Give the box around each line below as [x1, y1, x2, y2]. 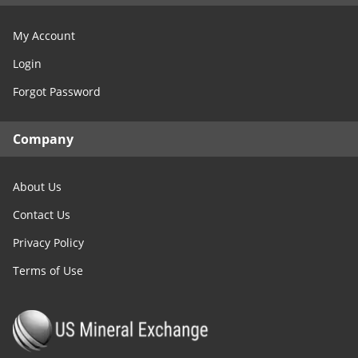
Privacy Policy [13, 235, 84, 250]
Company [13, 130, 74, 148]
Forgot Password [13, 84, 101, 99]
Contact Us [13, 207, 70, 222]
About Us [13, 179, 62, 194]
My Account [13, 28, 75, 43]
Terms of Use [13, 263, 83, 278]
